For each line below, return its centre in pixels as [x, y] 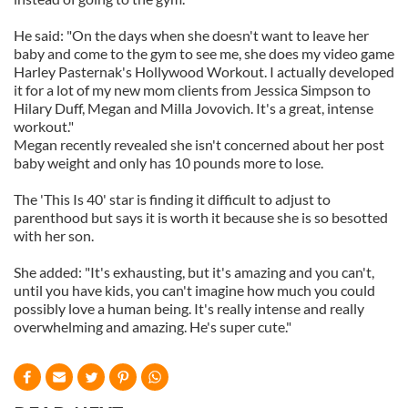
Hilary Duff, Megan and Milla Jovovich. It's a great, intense [194, 108]
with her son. [54, 235]
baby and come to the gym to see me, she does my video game [204, 53]
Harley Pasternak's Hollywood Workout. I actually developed [204, 71]
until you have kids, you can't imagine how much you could [194, 290]
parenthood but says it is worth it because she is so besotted [201, 217]
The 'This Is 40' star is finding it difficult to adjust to [172, 199]
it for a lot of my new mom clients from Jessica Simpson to [192, 90]
